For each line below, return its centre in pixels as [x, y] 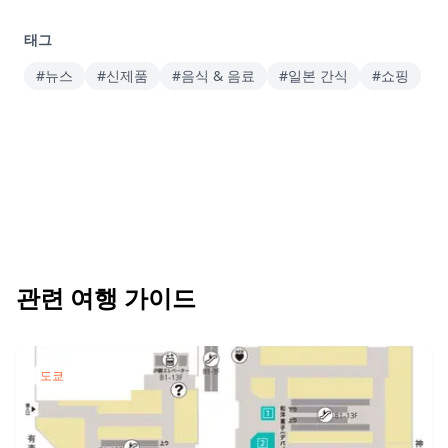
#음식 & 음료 [213, 75]
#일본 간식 [313, 75]
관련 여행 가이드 [106, 297]
